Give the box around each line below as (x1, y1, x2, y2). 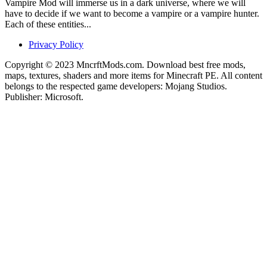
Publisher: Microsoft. (5, 91, 83, 102)
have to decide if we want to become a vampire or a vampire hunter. (5, 8, 259, 18)
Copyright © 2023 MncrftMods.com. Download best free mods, (5, 59, 246, 70)
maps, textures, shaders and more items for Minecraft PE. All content (5, 70, 262, 80)
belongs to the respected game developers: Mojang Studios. (5, 80, 227, 91)
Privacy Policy (29, 39, 83, 49)
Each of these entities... (5, 18, 91, 29)
